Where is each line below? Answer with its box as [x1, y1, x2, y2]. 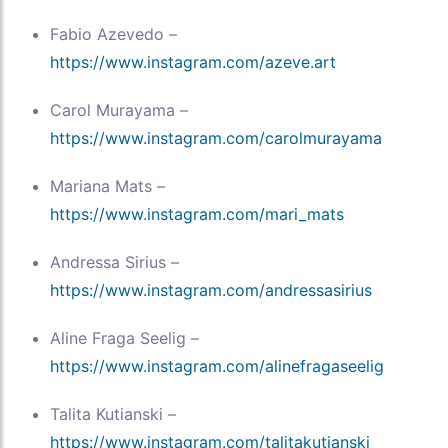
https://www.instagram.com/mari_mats [50, 204, 344, 225]
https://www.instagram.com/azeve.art [50, 52, 336, 73]
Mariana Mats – [50, 176, 165, 197]
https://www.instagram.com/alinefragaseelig [50, 356, 384, 377]
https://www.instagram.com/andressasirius [50, 280, 372, 301]
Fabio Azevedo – [50, 24, 177, 45]
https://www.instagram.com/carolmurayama [50, 128, 382, 149]
